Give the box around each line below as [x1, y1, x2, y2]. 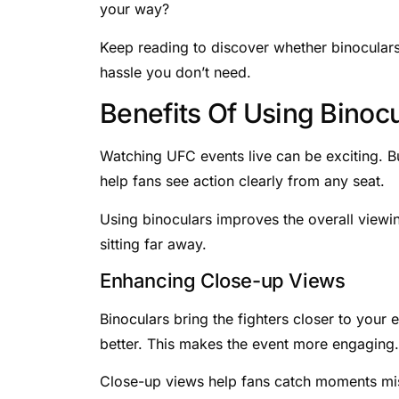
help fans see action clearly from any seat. [100, 172, 385, 191]
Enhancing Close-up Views [100, 268, 346, 292]
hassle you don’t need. [100, 62, 251, 81]
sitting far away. [100, 234, 207, 253]
